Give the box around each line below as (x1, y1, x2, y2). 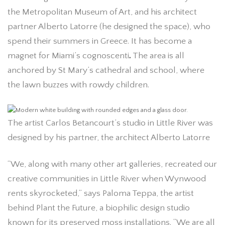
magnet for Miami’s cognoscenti (8, 51, 129, 61)
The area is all (131, 51, 184, 61)
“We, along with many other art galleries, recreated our (8, 159, 217, 169)
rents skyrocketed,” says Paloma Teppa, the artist (8, 188, 194, 198)
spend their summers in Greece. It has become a (8, 36, 192, 47)
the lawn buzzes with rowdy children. (8, 80, 149, 90)
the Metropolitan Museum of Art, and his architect (8, 7, 197, 18)
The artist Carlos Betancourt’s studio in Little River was (8, 118, 213, 129)
